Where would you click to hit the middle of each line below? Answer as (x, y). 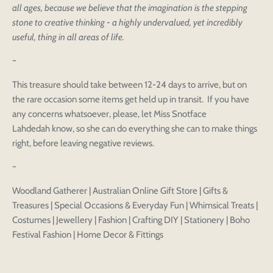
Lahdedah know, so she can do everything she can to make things (135, 129)
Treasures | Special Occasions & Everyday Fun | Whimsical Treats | (135, 206)
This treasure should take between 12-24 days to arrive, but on (129, 85)
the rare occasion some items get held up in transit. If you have (131, 100)
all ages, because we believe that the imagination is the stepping (130, 8)
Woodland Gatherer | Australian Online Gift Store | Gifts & (120, 191)
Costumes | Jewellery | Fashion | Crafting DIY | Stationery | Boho (131, 220)
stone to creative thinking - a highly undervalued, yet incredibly (127, 23)
